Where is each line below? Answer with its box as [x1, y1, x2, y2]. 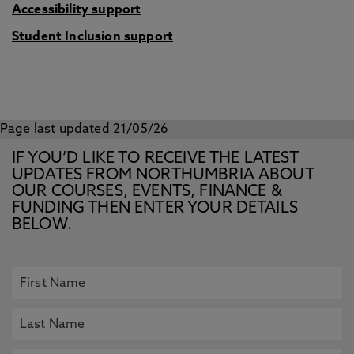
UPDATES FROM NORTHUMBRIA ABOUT [12, 168, 314, 183]
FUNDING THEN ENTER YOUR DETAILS [12, 201, 298, 217]
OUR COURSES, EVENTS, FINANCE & [12, 184, 282, 200]
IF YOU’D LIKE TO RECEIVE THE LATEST [12, 151, 299, 167]
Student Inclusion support [12, 31, 173, 43]
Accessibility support [12, 4, 141, 17]
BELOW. [12, 217, 72, 233]
